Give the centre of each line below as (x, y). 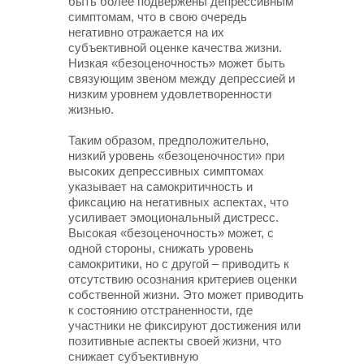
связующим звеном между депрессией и (182, 78)
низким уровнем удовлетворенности (170, 94)
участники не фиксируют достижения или (184, 325)
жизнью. (91, 109)
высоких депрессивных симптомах (166, 171)
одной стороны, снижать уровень (161, 248)
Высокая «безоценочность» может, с (171, 233)
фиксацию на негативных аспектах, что (178, 202)
